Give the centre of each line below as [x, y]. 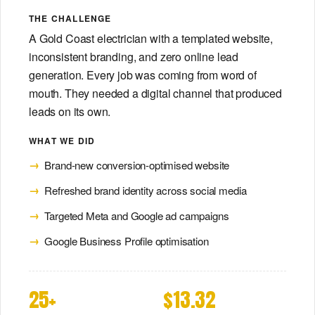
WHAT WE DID [62, 140]
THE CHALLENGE [70, 19]
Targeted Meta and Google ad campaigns [137, 215]
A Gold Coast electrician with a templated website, [151, 38]
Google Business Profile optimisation [127, 240]
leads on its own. [70, 111]
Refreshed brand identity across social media [146, 190]
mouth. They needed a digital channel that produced [155, 93]
